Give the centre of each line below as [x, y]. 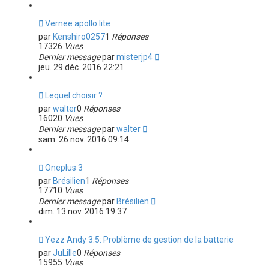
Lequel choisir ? [74, 95]
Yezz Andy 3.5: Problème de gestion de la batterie [139, 240]
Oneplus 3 [64, 168]
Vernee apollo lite [77, 23]
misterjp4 [134, 57]
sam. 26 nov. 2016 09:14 [83, 139]
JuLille [65, 253]
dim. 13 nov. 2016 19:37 [82, 211]
